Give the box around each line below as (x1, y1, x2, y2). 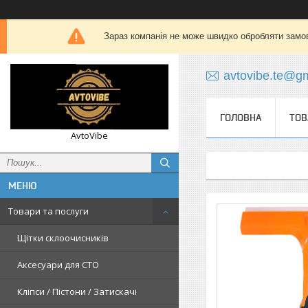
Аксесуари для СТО (17, 258, 99, 271)
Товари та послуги (8, 204, 89, 217)
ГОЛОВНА (220, 112, 261, 123)
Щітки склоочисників (17, 231, 109, 244)
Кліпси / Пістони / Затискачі (17, 285, 137, 298)
